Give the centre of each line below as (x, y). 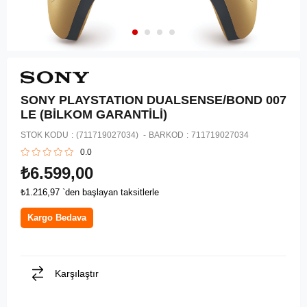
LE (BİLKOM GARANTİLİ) (94, 114)
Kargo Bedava (57, 218)
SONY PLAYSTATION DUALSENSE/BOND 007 (153, 100)
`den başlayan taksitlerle (111, 192)
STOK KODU (45, 135)
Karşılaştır (77, 273)
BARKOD (166, 135)
